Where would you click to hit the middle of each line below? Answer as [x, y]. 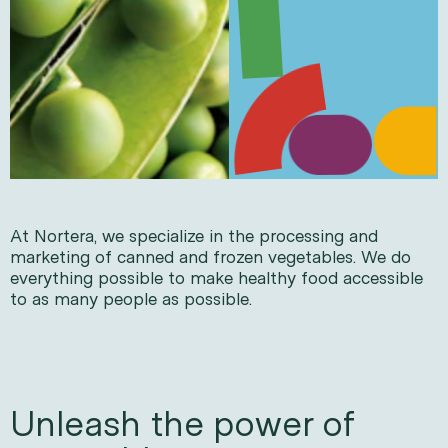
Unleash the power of [181, 425]
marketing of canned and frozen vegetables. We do [210, 258]
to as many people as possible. [130, 300]
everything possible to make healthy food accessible [216, 279]
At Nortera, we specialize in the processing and [193, 237]
